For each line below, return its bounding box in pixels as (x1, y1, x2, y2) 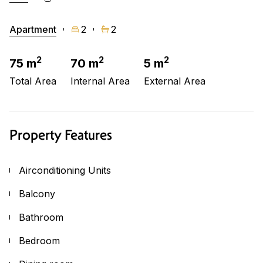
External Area (144, 75, 205, 87)
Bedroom (19, 234, 60, 247)
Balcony (19, 187, 55, 200)
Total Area (9, 75, 56, 87)
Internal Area (70, 75, 130, 87)
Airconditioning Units (19, 164, 111, 176)
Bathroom (19, 211, 63, 223)
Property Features (9, 126, 112, 144)
